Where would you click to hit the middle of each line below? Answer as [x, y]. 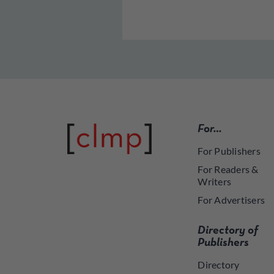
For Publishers [229, 151]
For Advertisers [231, 200]
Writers [215, 182]
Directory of [228, 231]
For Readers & [228, 169]
